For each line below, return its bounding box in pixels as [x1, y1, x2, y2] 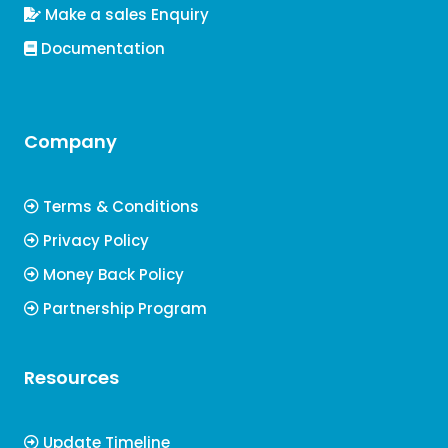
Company [24, 129, 117, 154]
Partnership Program [39, 298, 207, 319]
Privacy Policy [39, 230, 149, 251]
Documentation [37, 38, 165, 59]
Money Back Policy [39, 264, 184, 285]
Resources [24, 365, 119, 390]
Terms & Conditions [39, 196, 199, 217]
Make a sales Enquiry [41, 4, 209, 25]
